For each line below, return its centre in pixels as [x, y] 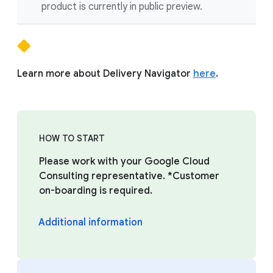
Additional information [90, 222]
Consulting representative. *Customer [129, 176]
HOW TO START [72, 138]
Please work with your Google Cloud [124, 161]
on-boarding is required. [96, 191]
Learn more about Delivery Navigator [105, 74]
